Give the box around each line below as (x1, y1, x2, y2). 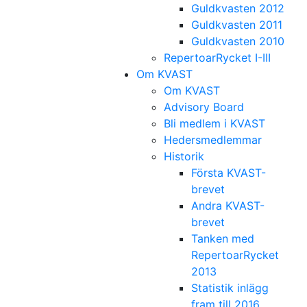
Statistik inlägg (191, 281, 269, 295)
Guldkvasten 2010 (191, 34, 284, 48)
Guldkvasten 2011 (191, 18, 282, 32)
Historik (164, 149, 204, 163)
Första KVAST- (191, 166, 266, 180)
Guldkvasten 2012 (191, 1, 284, 15)
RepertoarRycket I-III (164, 51, 271, 64)
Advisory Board (164, 100, 244, 114)
